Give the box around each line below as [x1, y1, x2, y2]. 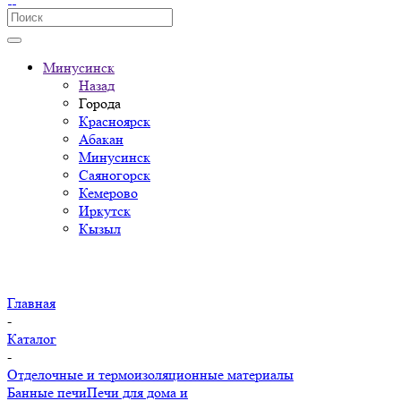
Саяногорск [79, 166, 150, 183]
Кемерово [79, 184, 138, 201]
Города [79, 95, 121, 112]
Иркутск [79, 202, 131, 219]
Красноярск [79, 113, 150, 130]
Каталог [7, 330, 56, 347]
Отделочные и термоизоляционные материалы [7, 366, 294, 383]
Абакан [79, 131, 124, 148]
